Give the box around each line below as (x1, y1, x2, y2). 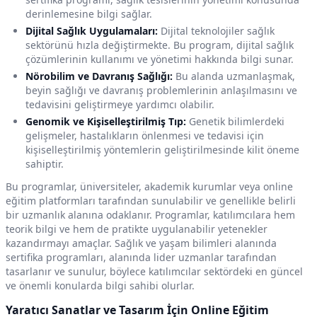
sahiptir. (25, 157, 64, 171)
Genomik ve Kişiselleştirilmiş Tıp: (25, 115, 186, 129)
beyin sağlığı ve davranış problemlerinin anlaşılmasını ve (25, 83, 297, 98)
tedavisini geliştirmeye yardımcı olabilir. (25, 98, 214, 112)
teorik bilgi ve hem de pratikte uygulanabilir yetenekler (6, 222, 267, 236)
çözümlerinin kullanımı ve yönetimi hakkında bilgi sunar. (25, 52, 294, 67)
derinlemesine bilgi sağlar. (25, 7, 152, 21)
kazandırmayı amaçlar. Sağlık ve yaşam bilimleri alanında (6, 236, 277, 250)
